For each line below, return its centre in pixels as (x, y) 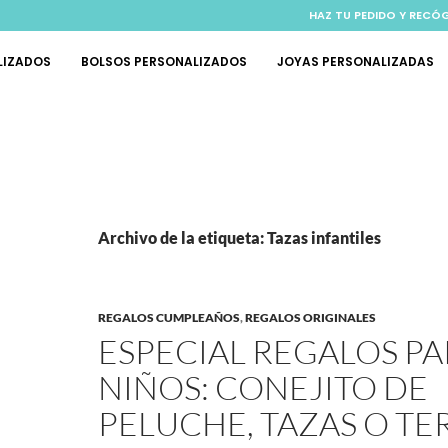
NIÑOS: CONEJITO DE (263, 388)
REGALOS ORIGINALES (310, 318)
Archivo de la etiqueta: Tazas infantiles (239, 238)
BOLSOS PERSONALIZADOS (164, 61)
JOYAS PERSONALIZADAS (355, 61)
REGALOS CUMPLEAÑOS (169, 318)
